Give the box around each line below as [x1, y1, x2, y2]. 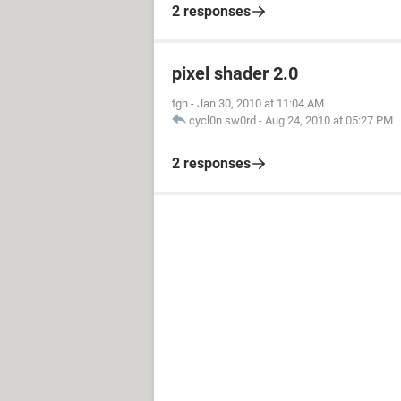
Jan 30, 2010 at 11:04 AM [197, 96, 324, 110]
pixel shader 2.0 [172, 62, 298, 84]
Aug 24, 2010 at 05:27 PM [265, 113, 393, 127]
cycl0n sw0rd [189, 113, 256, 127]
